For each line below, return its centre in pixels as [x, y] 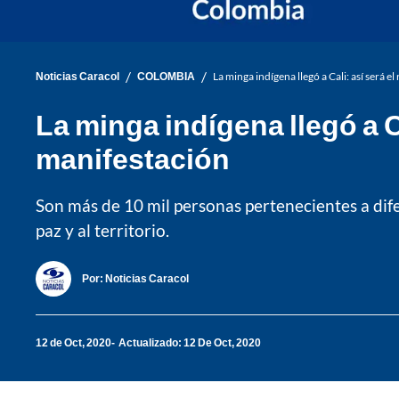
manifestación [133, 158]
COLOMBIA [166, 77]
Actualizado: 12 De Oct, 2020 [190, 343]
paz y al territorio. [102, 230]
